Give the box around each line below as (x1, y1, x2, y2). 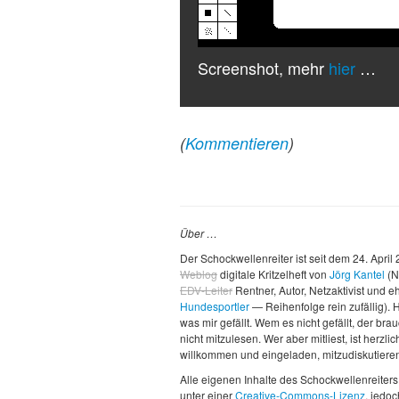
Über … (180, 225, 217, 241)
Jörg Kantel (330, 266, 385, 282)
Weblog (180, 266, 217, 282)
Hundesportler (180, 298, 249, 314)
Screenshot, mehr (198, 56, 329, 80)
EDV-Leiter (180, 282, 232, 298)
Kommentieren (185, 132, 289, 155)
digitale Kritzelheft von (217, 266, 330, 282)
